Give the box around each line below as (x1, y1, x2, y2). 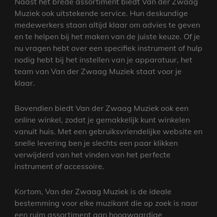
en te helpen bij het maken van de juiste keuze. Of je (15, 31, 200, 41)
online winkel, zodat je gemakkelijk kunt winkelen (15, 114, 190, 124)
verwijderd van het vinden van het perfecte (15, 149, 170, 159)
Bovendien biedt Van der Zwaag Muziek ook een (15, 103, 188, 113)
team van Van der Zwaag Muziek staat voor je (15, 66, 182, 76)
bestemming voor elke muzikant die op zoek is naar (15, 198, 198, 208)
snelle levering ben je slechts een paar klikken (15, 138, 178, 148)
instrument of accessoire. (15, 161, 104, 171)
